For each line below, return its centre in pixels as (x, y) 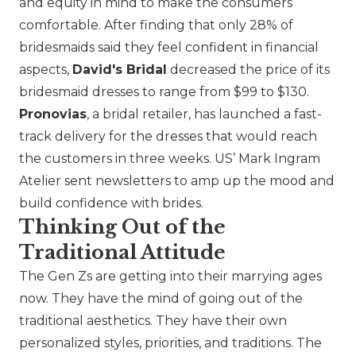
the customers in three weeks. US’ (129, 159)
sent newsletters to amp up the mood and (198, 181)
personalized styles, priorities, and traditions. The (170, 343)
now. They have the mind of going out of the (161, 299)
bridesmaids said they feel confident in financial (169, 48)
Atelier (40, 181)
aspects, (46, 70)
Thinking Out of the (122, 227)
